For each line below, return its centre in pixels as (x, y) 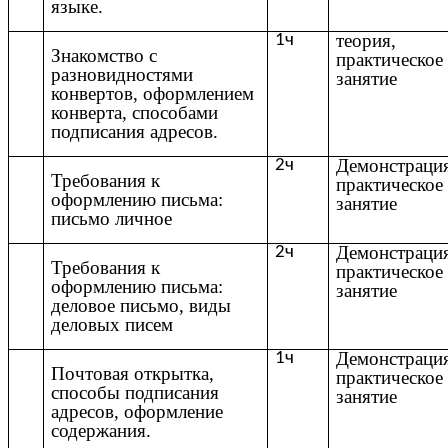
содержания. (101, 430)
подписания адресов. (135, 131)
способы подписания (135, 392)
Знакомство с (104, 55)
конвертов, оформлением (153, 93)
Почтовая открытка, (133, 373)
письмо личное (112, 218)
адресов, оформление (137, 411)
